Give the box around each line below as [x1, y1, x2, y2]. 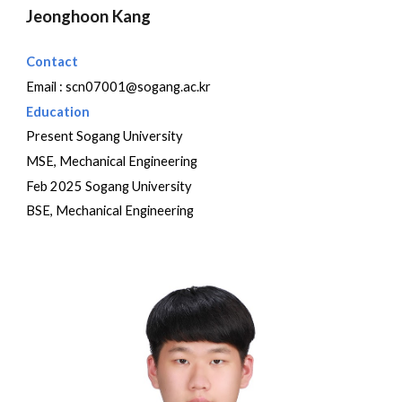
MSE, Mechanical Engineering [26, 153, 198, 169]
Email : [26, 79, 66, 95]
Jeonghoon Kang [26, 6, 152, 27]
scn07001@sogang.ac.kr [66, 79, 212, 95]
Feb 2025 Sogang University [26, 178, 193, 194]
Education [26, 103, 91, 119]
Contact [26, 54, 79, 70]
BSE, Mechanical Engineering [26, 203, 195, 219]
